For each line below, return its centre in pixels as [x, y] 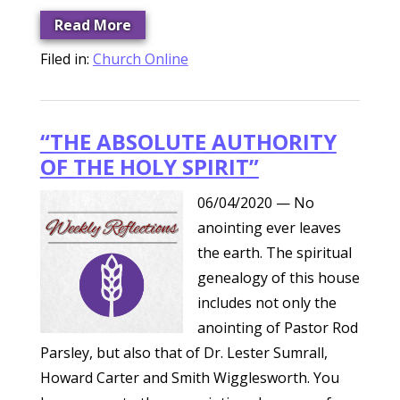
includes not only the [267, 303]
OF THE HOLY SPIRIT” [149, 167]
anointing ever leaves [269, 228]
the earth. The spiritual [274, 253]
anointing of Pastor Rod [277, 328]
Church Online [140, 59]
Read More [92, 25]
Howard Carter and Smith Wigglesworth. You [189, 378]
